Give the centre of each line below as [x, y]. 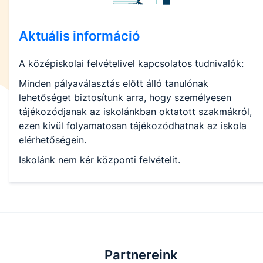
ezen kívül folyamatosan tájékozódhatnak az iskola [133, 126]
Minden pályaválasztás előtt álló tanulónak [114, 84]
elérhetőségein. [53, 140]
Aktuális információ [79, 36]
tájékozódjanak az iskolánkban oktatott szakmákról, [135, 112]
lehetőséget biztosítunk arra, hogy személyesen [125, 98]
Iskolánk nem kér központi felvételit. [100, 160]
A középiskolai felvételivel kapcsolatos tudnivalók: [131, 64]
